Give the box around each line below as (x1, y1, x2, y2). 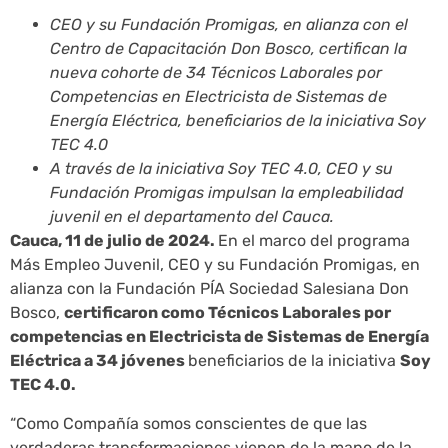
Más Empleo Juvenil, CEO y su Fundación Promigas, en (10, 255, 420, 275)
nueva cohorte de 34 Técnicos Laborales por (50, 63, 382, 83)
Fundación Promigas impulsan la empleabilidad (50, 183, 404, 203)
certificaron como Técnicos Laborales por (64, 303, 391, 323)
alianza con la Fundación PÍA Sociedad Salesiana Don (10, 279, 409, 299)
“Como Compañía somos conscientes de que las (10, 413, 367, 433)
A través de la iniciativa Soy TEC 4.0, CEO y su (50, 159, 393, 179)
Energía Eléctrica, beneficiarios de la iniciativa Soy (50, 111, 426, 131)
